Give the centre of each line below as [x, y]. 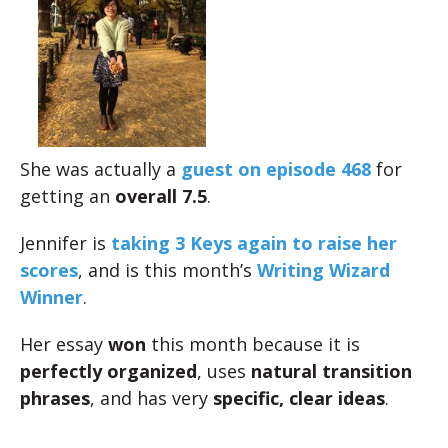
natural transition [331, 371]
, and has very [151, 398]
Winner [51, 297]
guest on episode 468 [276, 169]
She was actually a [100, 169]
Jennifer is [65, 243]
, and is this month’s [167, 270]
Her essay [64, 344]
